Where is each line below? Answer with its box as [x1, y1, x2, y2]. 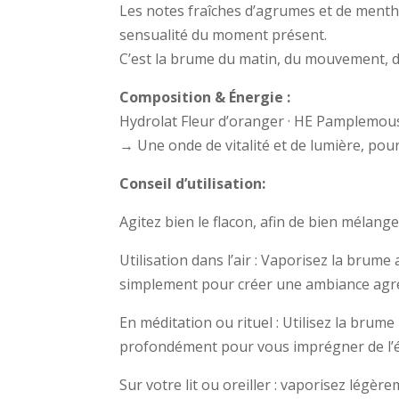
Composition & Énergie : [119, 86, 291, 107]
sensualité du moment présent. [119, 24, 328, 45]
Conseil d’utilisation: [119, 173, 266, 193]
